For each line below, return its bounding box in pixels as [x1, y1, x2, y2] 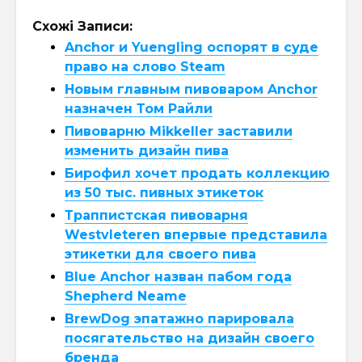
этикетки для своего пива [65, 246, 256, 262]
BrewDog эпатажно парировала [65, 310, 294, 326]
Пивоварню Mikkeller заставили [65, 123, 293, 139]
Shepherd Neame [65, 288, 187, 304]
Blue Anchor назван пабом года [65, 268, 292, 284]
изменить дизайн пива [65, 142, 229, 158]
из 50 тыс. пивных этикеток [65, 184, 263, 200]
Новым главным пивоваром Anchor [65, 81, 318, 97]
